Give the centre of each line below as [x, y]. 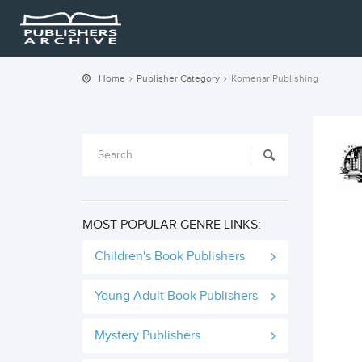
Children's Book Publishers [170, 257]
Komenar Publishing [275, 78]
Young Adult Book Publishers [176, 296]
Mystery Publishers [147, 336]
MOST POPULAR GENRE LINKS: [172, 225]
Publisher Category [178, 78]
